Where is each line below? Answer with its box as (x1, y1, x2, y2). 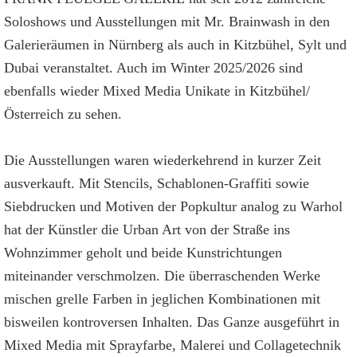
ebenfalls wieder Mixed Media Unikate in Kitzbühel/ (4, 83, 310, 99)
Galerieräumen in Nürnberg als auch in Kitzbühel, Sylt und (4, 37, 347, 53)
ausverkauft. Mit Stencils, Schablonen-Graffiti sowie (4, 175, 309, 191)
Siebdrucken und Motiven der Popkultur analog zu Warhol (4, 198, 343, 214)
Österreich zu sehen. (4, 106, 122, 122)
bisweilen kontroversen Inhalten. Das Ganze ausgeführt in (4, 314, 339, 330)
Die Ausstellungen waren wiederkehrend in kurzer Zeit (4, 152, 321, 168)
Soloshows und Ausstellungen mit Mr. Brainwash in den (4, 14, 330, 29)
